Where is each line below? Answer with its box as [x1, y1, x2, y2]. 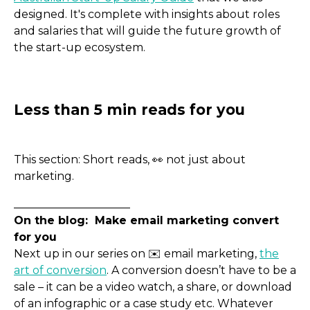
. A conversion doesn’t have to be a [107, 264, 296, 277]
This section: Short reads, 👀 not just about [14, 153, 246, 167]
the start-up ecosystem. [14, 40, 145, 54]
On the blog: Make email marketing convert [14, 214, 279, 228]
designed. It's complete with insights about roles [14, 7, 280, 21]
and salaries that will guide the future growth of [14, 24, 281, 37]
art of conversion [14, 264, 107, 277]
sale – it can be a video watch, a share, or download [14, 280, 292, 294]
